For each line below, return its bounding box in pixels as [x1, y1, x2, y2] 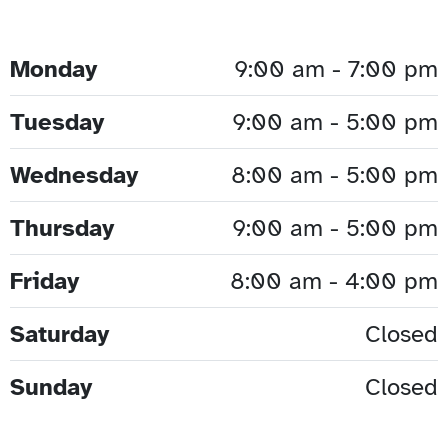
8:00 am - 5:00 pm [231, 159, 438, 190]
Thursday [10, 212, 114, 243]
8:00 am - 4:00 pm [230, 265, 438, 296]
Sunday [10, 371, 92, 402]
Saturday [10, 318, 109, 349]
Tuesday [10, 106, 104, 137]
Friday [10, 265, 79, 296]
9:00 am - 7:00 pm [234, 53, 438, 84]
